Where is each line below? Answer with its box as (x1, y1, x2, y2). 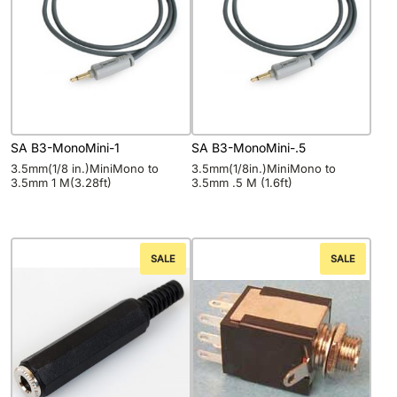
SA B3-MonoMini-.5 (191, 140, 306, 156)
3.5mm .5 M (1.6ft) (191, 175, 292, 190)
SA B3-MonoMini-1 (11, 140, 120, 156)
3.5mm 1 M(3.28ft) (11, 175, 112, 190)
